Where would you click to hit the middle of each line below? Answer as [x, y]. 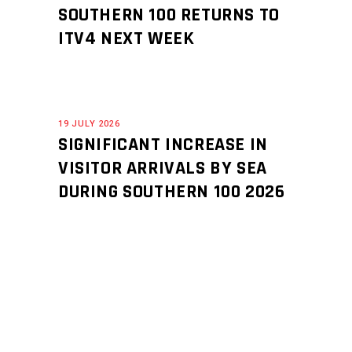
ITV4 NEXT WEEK [126, 38]
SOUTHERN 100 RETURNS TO [169, 15]
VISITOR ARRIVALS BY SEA [163, 168]
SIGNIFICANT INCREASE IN [163, 145]
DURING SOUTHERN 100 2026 [172, 192]
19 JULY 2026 [89, 124]
